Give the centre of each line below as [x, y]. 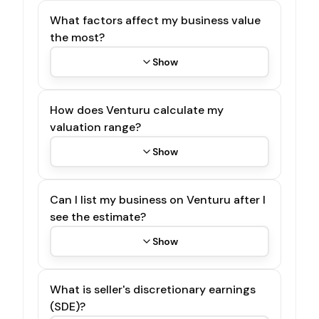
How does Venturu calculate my [137, 110]
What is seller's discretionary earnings [153, 289]
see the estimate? [98, 216]
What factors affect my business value [155, 20]
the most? [77, 37]
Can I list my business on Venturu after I [158, 199]
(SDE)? [68, 306]
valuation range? [95, 127]
